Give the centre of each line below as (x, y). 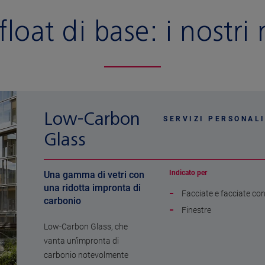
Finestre (196, 210)
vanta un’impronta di (81, 241)
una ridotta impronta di (92, 188)
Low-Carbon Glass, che (86, 227)
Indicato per (188, 173)
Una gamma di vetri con (94, 175)
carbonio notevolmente (86, 255)
